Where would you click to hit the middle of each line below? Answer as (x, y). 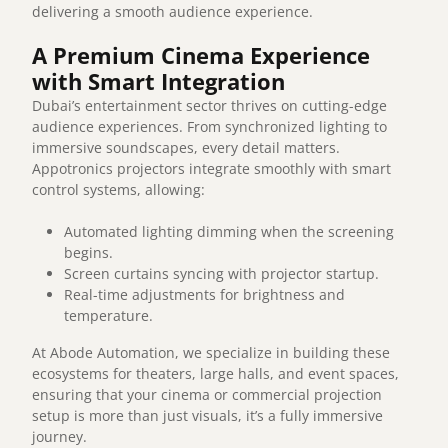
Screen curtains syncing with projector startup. (222, 274)
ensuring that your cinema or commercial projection (207, 395)
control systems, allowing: (119, 190)
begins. (89, 253)
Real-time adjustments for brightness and (205, 295)
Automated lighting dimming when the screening (229, 232)
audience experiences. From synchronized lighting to (210, 127)
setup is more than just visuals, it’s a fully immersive (208, 416)
